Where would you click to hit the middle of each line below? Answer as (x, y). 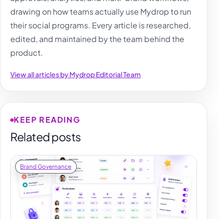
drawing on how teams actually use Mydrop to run (101, 11)
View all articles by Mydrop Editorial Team (76, 74)
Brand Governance (46, 166)
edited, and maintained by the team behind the (97, 39)
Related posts (46, 137)
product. (27, 52)
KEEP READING (47, 120)
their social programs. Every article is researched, (100, 25)
